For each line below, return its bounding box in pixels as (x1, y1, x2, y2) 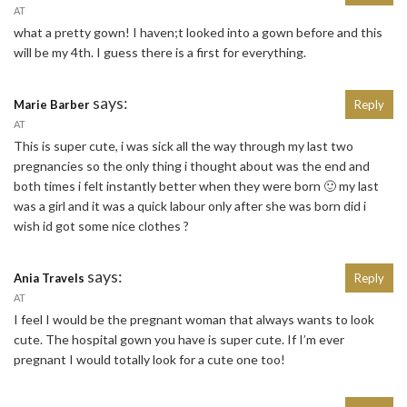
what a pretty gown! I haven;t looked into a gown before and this (14, 25, 382, 41)
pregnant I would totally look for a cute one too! (14, 352, 285, 368)
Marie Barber (14, 97, 90, 113)
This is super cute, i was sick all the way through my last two (14, 138, 353, 154)
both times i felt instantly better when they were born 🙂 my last (14, 178, 379, 194)
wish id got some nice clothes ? (14, 218, 189, 234)
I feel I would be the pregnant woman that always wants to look (14, 312, 374, 328)
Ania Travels (14, 271, 84, 286)
